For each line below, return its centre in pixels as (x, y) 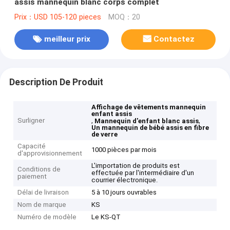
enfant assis (112, 114)
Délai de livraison (43, 193)
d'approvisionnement (50, 154)
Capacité (32, 146)
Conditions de (39, 169)
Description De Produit (56, 82)
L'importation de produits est (136, 166)
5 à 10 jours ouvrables (124, 193)
